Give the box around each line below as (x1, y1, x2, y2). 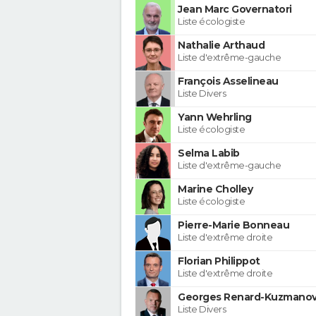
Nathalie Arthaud (178, 38, 265, 51)
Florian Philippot (178, 254, 260, 267)
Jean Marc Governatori (178, 2, 292, 16)
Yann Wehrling (178, 110, 252, 123)
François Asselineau (178, 74, 279, 87)
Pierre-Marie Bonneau (178, 218, 289, 231)
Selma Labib (178, 146, 240, 159)
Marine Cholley (178, 182, 253, 195)
